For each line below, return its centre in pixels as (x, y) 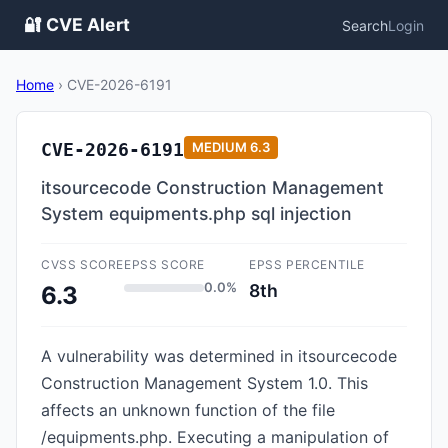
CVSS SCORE (82, 264)
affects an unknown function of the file (188, 410)
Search (365, 25)
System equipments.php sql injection (196, 213)
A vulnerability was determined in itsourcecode (219, 356)
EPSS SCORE (164, 264)
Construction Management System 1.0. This (204, 383)
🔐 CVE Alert (77, 24)
